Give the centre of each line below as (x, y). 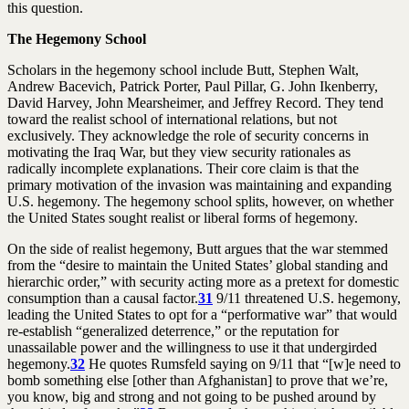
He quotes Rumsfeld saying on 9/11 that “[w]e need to (243, 363)
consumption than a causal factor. (103, 298)
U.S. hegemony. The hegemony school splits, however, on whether (200, 201)
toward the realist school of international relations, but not (172, 119)
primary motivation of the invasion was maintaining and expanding (199, 184)
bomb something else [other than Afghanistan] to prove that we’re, (198, 380)
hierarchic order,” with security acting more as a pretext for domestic (203, 281)
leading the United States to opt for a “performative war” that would (202, 314)
